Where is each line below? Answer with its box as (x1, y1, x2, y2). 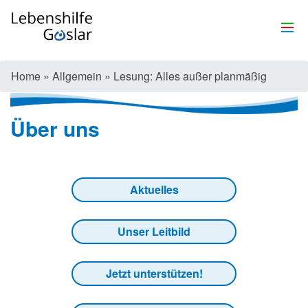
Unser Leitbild (118, 223, 190, 240)
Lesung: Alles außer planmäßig (113, 68, 267, 84)
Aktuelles (129, 181, 179, 198)
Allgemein (52, 68, 102, 84)
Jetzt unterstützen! (105, 265, 203, 282)
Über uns (10, 113, 100, 144)
